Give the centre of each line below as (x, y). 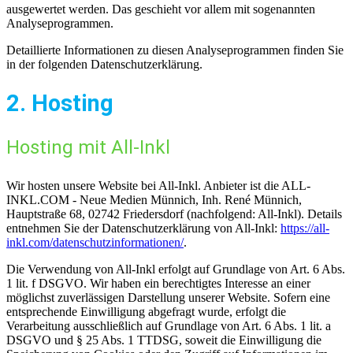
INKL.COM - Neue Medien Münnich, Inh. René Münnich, (154, 200)
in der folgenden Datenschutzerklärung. (104, 65)
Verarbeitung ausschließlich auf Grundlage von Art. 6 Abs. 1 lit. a (169, 326)
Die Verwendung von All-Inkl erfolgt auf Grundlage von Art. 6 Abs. (176, 269)
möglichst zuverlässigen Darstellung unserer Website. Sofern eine (168, 298)
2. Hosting (60, 104)
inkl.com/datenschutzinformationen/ (95, 243)
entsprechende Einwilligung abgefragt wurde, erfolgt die (146, 312)
